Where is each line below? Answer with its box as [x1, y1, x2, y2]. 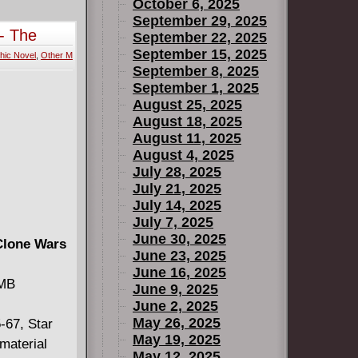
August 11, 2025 [133, 130, 241, 146]
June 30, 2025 [133, 231, 226, 247]
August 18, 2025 [133, 113, 242, 129]
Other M [40, 50, 73, 60]
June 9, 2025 [133, 281, 218, 297]
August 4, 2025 [133, 147, 234, 163]
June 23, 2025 [133, 248, 226, 264]
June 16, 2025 [133, 265, 226, 280]
